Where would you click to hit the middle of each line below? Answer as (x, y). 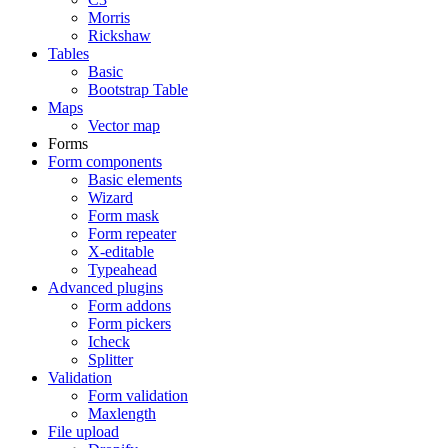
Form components (105, 161)
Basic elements (135, 179)
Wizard (110, 197)
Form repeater (132, 233)
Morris (109, 17)
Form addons (129, 305)
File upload (83, 431)
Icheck (109, 341)
